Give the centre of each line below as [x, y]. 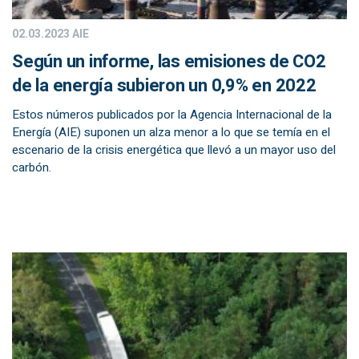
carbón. [32, 167]
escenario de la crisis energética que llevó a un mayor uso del [174, 150]
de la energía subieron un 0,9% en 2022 [164, 86]
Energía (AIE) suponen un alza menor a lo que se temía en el [171, 132]
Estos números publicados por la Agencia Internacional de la [172, 115]
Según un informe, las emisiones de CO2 [169, 62]
